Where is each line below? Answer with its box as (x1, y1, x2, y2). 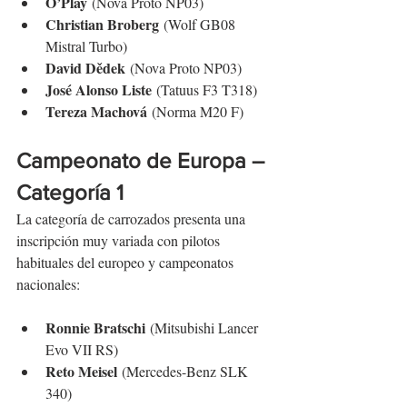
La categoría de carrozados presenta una (16, 209, 249, 229)
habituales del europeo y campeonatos (16, 253, 237, 273)
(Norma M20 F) (147, 102, 243, 122)
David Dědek (45, 57, 125, 79)
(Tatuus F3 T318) (152, 80, 257, 100)
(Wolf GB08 (159, 15, 239, 35)
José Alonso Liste (45, 79, 152, 101)
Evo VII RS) (45, 340, 118, 360)
